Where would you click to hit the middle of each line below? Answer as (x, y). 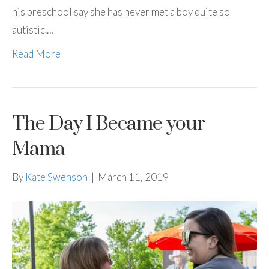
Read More (36, 53)
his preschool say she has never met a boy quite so (121, 11)
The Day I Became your (108, 124)
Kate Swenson (56, 177)
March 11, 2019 (133, 177)
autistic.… (33, 29)
